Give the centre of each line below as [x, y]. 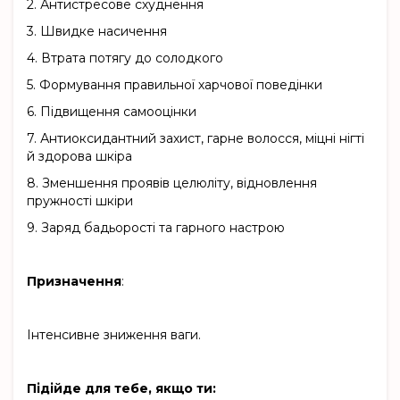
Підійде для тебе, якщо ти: [121, 389]
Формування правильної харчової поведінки [181, 85]
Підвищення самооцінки [118, 112]
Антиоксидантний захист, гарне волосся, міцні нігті [202, 139]
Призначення [74, 282]
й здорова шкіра [79, 157]
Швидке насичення [104, 32]
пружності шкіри [80, 201]
